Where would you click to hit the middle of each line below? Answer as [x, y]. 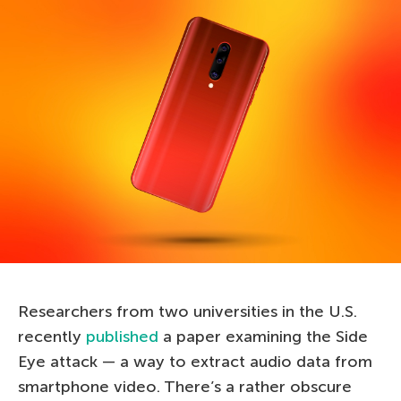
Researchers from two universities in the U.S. [188, 311]
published [122, 336]
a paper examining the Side [263, 336]
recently [52, 336]
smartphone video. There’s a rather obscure [185, 386]
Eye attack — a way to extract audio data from [195, 361]
